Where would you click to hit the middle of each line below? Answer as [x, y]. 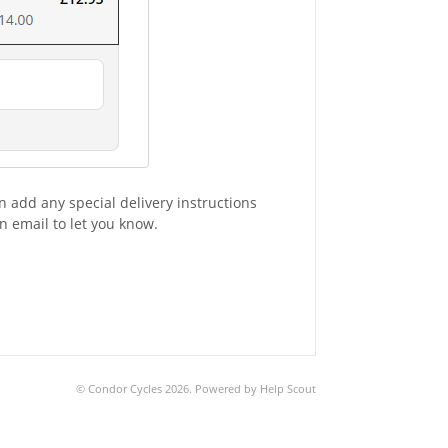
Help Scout [288, 388]
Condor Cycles [125, 388]
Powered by [227, 388]
